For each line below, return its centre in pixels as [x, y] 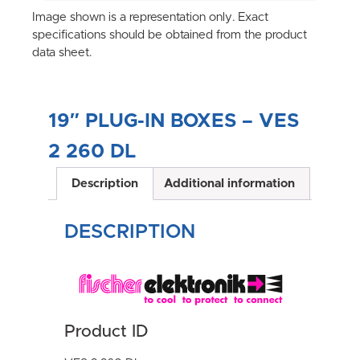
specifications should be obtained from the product [170, 35]
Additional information [229, 183]
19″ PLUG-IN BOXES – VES [174, 121]
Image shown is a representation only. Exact [150, 18]
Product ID [106, 332]
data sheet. [62, 53]
